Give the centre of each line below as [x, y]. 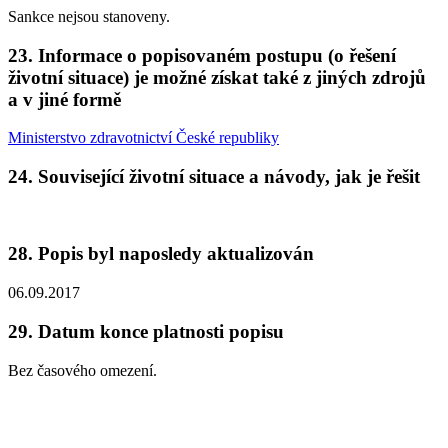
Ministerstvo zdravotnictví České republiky [143, 138]
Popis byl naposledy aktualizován [176, 254]
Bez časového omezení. [82, 370]
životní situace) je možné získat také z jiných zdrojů [217, 77]
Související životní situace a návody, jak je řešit [229, 177]
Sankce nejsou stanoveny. [89, 16]
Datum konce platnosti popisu [161, 331]
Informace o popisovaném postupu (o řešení [217, 55]
